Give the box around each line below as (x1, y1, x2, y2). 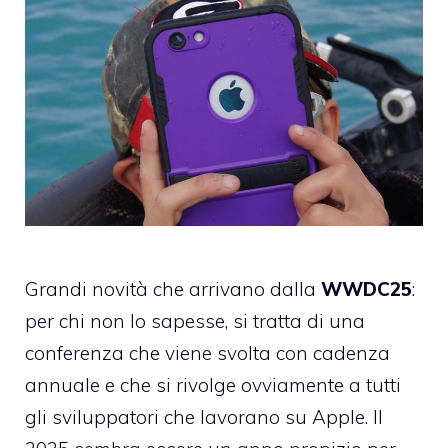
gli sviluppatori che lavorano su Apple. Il (25, 405, 383, 430)
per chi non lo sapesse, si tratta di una (25, 309, 365, 334)
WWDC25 (321, 277, 412, 302)
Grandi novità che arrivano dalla (25, 277, 321, 302)
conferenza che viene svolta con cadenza (25, 341, 390, 366)
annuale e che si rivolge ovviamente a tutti (25, 373, 401, 398)
